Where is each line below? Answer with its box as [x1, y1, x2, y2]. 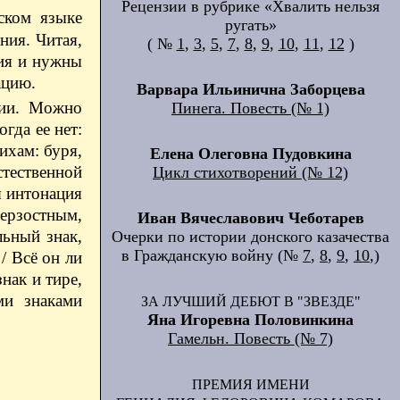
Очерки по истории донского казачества [112, 228, 389, 246]
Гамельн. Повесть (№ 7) [168, 329, 333, 347]
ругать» [224, 16, 277, 34]
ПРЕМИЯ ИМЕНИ [191, 377, 310, 392]
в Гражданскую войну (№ [121, 246, 303, 264]
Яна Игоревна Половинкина [147, 311, 354, 329]
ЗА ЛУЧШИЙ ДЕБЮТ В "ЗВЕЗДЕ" [140, 294, 361, 309]
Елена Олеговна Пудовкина [149, 145, 352, 162]
